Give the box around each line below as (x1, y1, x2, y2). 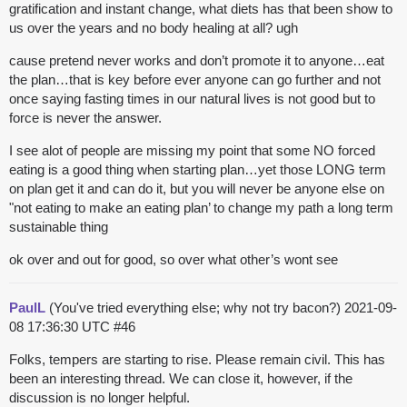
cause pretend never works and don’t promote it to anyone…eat (9, 53, 384, 69)
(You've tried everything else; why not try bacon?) (45, 300, 344, 316)
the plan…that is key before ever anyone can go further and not (9, 72, 381, 88)
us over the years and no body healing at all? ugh (9, 20, 298, 36)
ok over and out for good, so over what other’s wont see (9, 252, 338, 268)
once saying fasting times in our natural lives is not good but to (9, 91, 375, 107)
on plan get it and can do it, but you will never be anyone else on (9, 181, 384, 197)
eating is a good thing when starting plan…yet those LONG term (9, 162, 386, 178)
